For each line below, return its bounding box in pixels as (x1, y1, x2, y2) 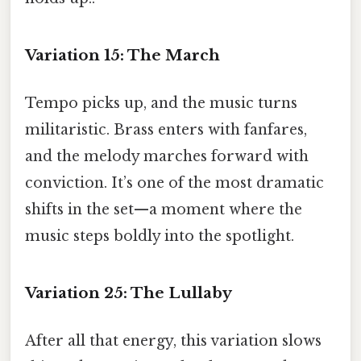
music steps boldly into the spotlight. (25, 227, 294, 246)
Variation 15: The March (25, 46, 220, 65)
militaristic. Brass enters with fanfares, (25, 121, 307, 139)
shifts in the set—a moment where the (25, 201, 302, 219)
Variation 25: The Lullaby (25, 284, 232, 303)
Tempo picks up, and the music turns (25, 94, 297, 113)
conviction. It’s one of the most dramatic (25, 174, 324, 193)
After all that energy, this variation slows (25, 332, 322, 351)
